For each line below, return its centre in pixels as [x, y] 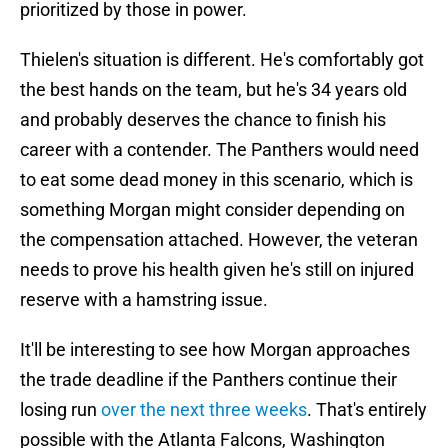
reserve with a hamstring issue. [144, 300]
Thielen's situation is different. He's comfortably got [222, 60]
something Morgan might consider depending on [212, 210]
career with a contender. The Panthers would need [219, 150]
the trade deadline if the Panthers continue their [208, 380]
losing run [60, 410]
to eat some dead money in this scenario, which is [216, 180]
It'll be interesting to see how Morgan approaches [215, 350]
